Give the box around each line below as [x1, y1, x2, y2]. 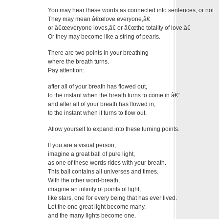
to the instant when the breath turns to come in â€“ [48, 91, 180, 99]
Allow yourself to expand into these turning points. [48, 125, 179, 132]
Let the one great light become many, [48, 203, 146, 210]
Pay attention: [48, 66, 84, 74]
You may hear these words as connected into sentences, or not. [48, 6, 215, 14]
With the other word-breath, [48, 176, 120, 184]
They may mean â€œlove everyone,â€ [48, 15, 150, 22]
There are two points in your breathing [48, 49, 149, 56]
